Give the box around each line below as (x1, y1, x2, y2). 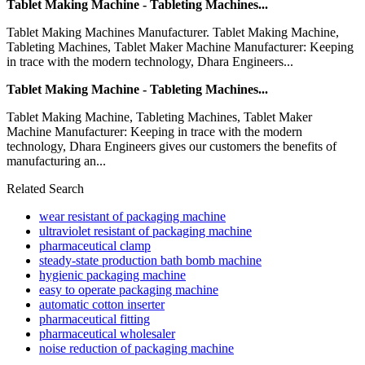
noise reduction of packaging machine (39, 341, 234, 355)
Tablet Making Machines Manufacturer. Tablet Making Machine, (7, 24, 339, 39)
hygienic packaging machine (39, 267, 186, 282)
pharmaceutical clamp (39, 238, 151, 253)
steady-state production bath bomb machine (39, 253, 262, 267)
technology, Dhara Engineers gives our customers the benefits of (7, 139, 336, 153)
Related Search (7, 181, 84, 196)
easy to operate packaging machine (39, 282, 218, 297)
